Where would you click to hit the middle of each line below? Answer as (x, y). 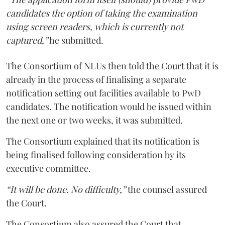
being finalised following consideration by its (96, 154)
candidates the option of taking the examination (102, 13)
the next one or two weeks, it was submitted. (94, 120)
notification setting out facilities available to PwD (103, 93)
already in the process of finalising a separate (96, 79)
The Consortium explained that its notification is (103, 141)
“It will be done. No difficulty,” (66, 189)
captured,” (27, 40)
